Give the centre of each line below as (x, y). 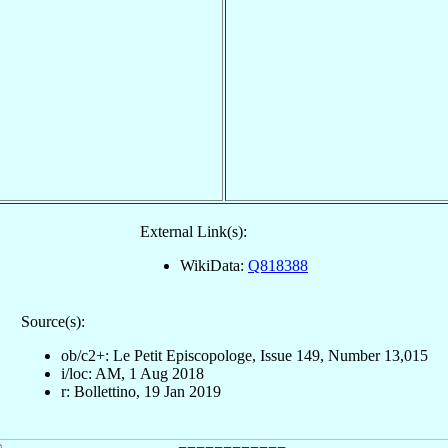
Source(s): (52, 321)
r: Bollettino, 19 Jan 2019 (140, 391)
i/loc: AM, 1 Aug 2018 (132, 373)
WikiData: (214, 265)
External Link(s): (193, 231)
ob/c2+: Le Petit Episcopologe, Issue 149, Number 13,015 (244, 355)
